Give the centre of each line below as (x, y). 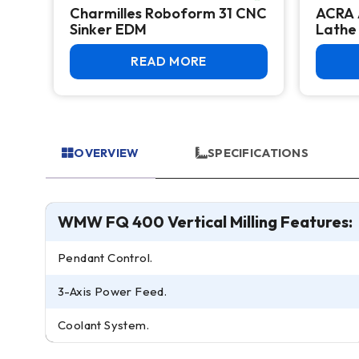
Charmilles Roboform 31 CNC (168, 13)
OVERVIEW (107, 153)
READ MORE (169, 61)
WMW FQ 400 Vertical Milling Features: (205, 222)
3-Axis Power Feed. (113, 291)
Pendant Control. (105, 258)
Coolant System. (103, 325)
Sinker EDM (108, 29)
